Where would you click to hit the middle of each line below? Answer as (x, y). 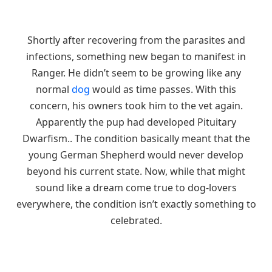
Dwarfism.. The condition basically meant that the (136, 139)
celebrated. (136, 221)
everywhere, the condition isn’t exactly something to (136, 204)
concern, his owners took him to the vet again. (136, 106)
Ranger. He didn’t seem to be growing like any (136, 73)
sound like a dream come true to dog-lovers (136, 188)
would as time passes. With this (163, 90)
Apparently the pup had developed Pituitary (136, 122)
